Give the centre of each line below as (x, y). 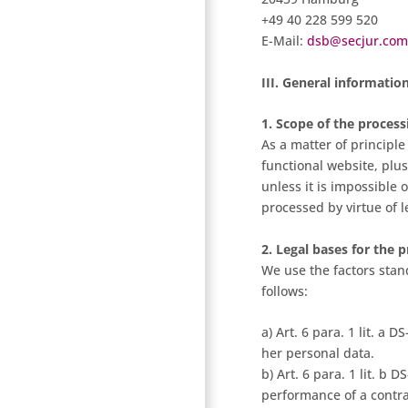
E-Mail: (284, 41)
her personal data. (318, 353)
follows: (285, 291)
